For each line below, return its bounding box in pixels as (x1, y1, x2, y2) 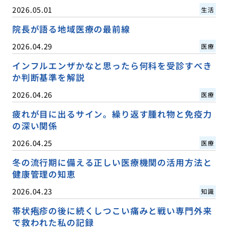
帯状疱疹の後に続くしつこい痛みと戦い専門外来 (12, 205, 212, 217)
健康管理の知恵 (12, 167, 76, 180)
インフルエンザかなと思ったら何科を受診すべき (12, 59, 212, 72)
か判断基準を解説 (12, 71, 85, 83)
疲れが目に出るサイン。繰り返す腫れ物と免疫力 (12, 107, 212, 120)
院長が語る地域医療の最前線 (12, 22, 130, 35)
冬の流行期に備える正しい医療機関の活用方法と (12, 156, 212, 168)
